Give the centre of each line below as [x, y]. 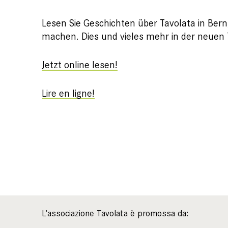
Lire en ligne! [68, 93]
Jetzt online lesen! [80, 65]
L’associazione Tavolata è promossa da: [115, 213]
